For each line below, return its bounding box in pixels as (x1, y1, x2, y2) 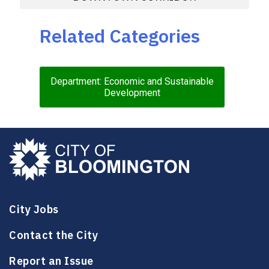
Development (104, 86, 160, 98)
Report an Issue (9, 253, 94, 268)
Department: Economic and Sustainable (50, 75, 214, 87)
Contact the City (9, 228, 98, 242)
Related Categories (40, 23, 200, 47)
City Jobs (9, 202, 59, 216)
